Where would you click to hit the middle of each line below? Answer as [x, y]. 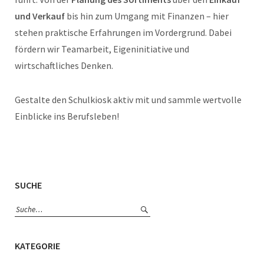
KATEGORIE [37, 246]
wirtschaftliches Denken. [64, 65]
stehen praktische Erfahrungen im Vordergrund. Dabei [123, 32]
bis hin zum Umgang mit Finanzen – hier [147, 16]
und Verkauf [40, 16]
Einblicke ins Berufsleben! [67, 116]
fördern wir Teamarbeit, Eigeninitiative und [102, 49]
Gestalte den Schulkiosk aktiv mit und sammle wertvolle [128, 100]
